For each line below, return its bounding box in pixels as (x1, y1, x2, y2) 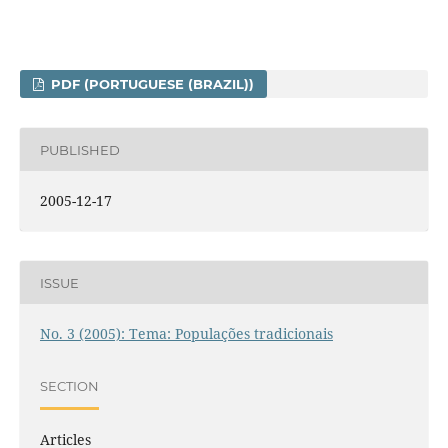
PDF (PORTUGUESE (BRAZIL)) (47, 76, 255, 93)
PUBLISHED (39, 141, 120, 158)
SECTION (39, 377, 99, 394)
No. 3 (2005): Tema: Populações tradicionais (39, 324, 333, 344)
